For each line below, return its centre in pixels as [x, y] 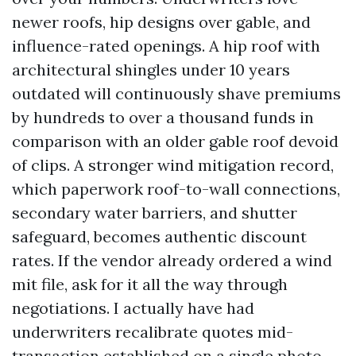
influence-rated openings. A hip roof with [166, 46]
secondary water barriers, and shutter [155, 213]
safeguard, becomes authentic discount [159, 236]
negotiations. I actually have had [133, 308]
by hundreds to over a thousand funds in [163, 117]
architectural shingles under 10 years [151, 70]
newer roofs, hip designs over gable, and [161, 22]
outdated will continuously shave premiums [176, 93]
